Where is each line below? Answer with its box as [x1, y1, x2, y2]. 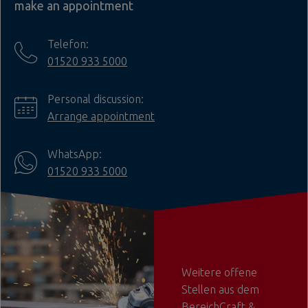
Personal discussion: [47, 92, 144, 105]
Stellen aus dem [181, 283, 259, 296]
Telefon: [47, 37, 89, 50]
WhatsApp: [47, 147, 102, 160]
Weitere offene [181, 266, 257, 278]
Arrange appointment [47, 109, 155, 122]
